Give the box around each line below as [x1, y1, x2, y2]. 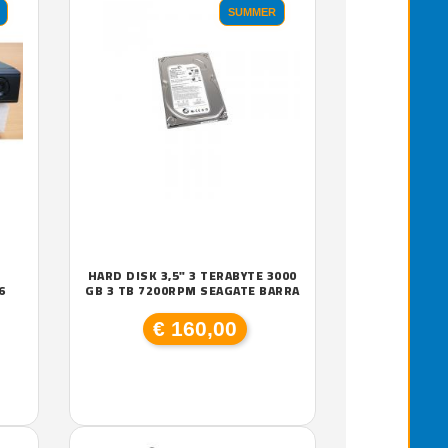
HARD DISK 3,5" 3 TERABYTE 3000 [87, 264, 297, 287]
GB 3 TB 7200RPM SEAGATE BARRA [85, 279, 300, 302]
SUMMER [228, 6, 276, 18]
